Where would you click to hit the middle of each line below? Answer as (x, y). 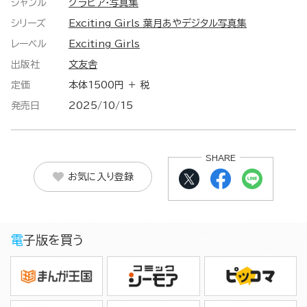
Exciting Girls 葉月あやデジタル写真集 (158, 24)
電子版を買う (53, 240)
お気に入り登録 (100, 176)
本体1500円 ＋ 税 (109, 85)
